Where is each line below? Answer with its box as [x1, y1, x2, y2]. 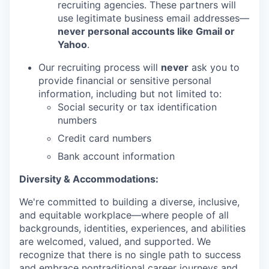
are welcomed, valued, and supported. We [19, 235, 211, 247]
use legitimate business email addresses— [58, 12, 249, 24]
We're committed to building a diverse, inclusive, [19, 196, 240, 208]
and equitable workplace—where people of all [19, 209, 229, 221]
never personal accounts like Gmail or [58, 25, 235, 37]
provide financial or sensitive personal [38, 74, 211, 86]
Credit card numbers [58, 132, 151, 144]
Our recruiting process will [38, 61, 161, 73]
